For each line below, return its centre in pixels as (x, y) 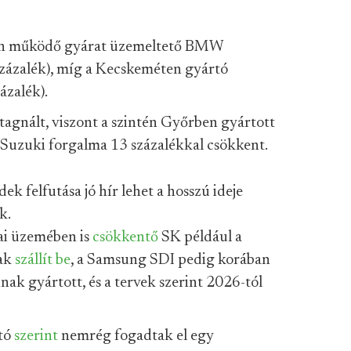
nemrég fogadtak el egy (136, 336)
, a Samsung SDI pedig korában (170, 260)
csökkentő (125, 237)
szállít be (43, 260)
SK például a (200, 237)
